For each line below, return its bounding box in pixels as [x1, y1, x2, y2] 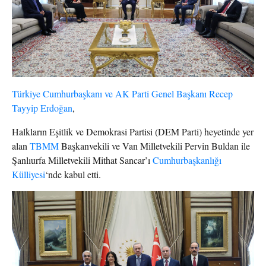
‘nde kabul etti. [45, 168, 101, 181]
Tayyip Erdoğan [12, 102, 72, 115]
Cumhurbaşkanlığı [153, 154, 221, 167]
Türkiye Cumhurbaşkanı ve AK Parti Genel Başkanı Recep [12, 87, 233, 100]
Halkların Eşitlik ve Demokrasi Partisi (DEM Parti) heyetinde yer [12, 125, 254, 138]
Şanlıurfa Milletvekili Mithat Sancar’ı [12, 154, 153, 167]
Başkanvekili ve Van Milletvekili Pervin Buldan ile [59, 140, 250, 153]
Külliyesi [12, 168, 45, 181]
